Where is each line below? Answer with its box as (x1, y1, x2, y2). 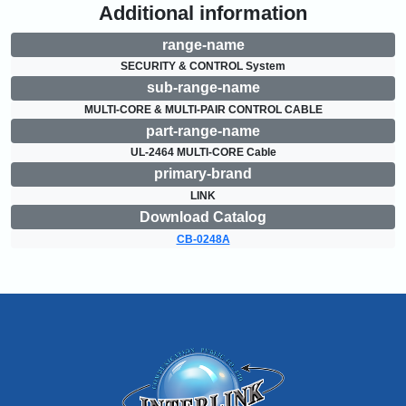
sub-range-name (146, 80, 260, 96)
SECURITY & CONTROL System (121, 60, 285, 73)
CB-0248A (176, 232, 230, 246)
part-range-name (146, 122, 260, 139)
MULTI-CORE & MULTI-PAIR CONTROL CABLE (83, 102, 323, 116)
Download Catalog (140, 208, 266, 225)
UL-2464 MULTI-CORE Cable (130, 146, 276, 159)
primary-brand (154, 166, 252, 182)
